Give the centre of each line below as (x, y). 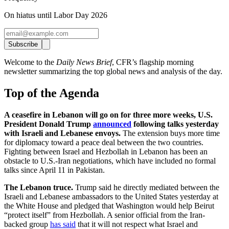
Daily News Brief (84, 62)
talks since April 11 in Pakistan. (55, 170)
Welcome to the (30, 62)
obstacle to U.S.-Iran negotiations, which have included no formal (110, 161)
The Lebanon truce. (40, 188)
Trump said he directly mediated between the (147, 188)
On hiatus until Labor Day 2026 (56, 15)
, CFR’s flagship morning (153, 62)
